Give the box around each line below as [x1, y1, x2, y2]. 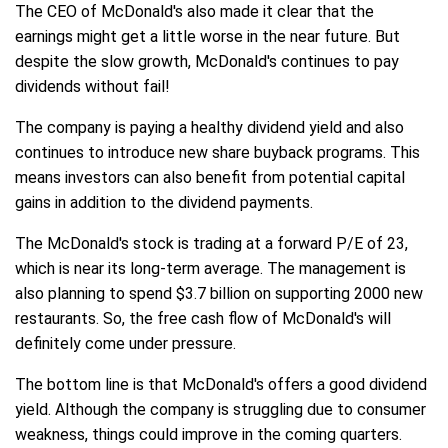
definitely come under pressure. [15, 334, 236, 354]
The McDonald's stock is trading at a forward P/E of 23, [15, 234, 408, 254]
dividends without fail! [15, 77, 170, 97]
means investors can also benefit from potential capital [15, 168, 405, 188]
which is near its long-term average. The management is [15, 259, 406, 279]
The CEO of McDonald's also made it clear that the [15, 2, 374, 22]
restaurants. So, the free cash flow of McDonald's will [15, 309, 391, 329]
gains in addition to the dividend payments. [15, 193, 313, 213]
